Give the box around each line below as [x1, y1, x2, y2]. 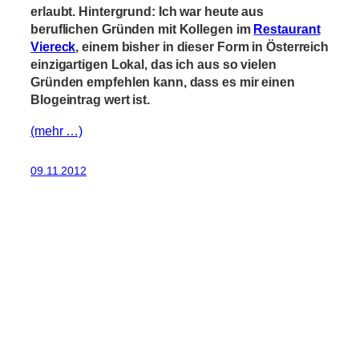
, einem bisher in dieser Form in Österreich [75, 39, 329, 54]
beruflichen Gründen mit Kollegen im [30, 22, 254, 37]
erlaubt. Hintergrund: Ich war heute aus [30, 4, 264, 19]
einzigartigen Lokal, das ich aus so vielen [30, 57, 276, 72]
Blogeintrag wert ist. [30, 92, 150, 107]
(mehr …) [30, 123, 83, 138]
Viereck [30, 39, 76, 54]
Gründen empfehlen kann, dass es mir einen [30, 75, 295, 90]
